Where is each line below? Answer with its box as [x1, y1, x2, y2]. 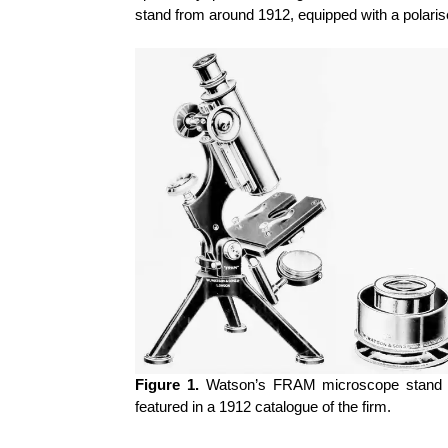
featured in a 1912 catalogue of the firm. [135, 399, 392, 415]
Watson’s [199, 377, 273, 393]
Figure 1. [135, 377, 200, 393]
